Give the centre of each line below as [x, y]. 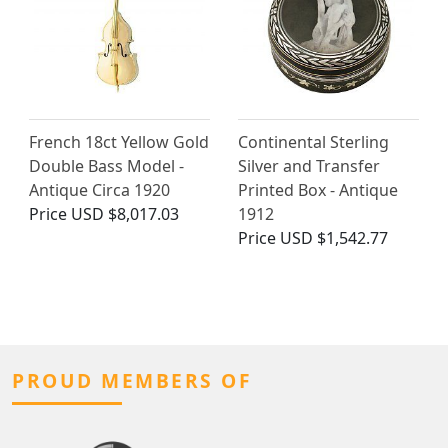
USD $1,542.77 [334, 238]
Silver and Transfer [309, 166]
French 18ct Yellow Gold [119, 142]
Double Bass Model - [106, 166]
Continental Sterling [313, 142]
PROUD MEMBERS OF [132, 381]
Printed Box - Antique [318, 190]
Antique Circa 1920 [99, 190]
